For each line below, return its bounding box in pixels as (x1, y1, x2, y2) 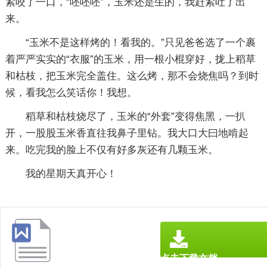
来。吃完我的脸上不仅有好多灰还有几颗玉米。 (5, 144, 218, 156)
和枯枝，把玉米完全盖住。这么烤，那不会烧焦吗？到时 (5, 70, 259, 82)
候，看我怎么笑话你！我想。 (5, 87, 137, 98)
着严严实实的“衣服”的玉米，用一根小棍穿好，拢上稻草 (5, 54, 256, 65)
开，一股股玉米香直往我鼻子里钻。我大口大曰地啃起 (5, 128, 249, 139)
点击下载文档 (160, 253, 218, 263)
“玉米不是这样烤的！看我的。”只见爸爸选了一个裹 (25, 37, 256, 48)
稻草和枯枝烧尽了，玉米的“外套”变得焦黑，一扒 (25, 111, 246, 122)
